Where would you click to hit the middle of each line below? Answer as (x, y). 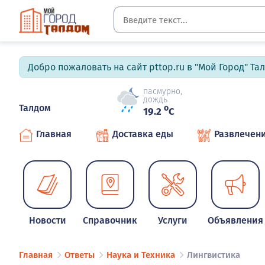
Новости (47, 220)
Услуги (173, 220)
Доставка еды (143, 134)
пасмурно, (163, 92)
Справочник (110, 220)
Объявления (236, 220)
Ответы (80, 255)
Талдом (35, 108)
